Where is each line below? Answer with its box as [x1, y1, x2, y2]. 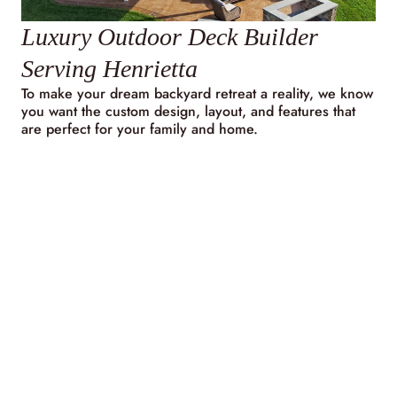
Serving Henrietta [21, 54, 198, 82]
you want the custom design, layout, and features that [21, 100, 355, 121]
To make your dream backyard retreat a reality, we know [21, 82, 373, 104]
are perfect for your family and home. [21, 118, 258, 139]
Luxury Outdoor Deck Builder [21, 22, 318, 51]
